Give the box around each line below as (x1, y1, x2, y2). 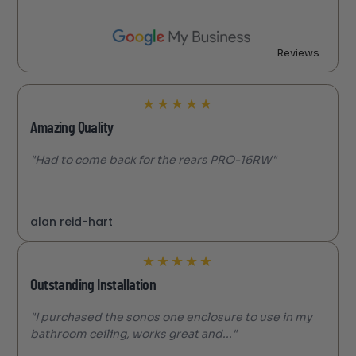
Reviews (276, 45, 319, 60)
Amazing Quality (30, 119, 114, 136)
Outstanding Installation (30, 277, 157, 293)
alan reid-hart (30, 213, 114, 230)
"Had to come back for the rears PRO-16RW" (30, 152, 277, 167)
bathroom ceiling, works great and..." (30, 326, 238, 341)
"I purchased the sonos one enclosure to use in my (30, 309, 313, 324)
